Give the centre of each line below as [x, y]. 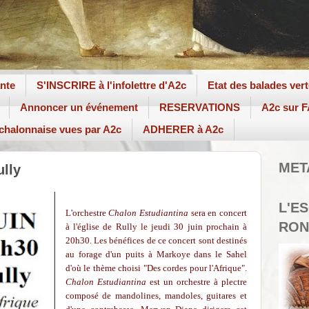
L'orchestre [87, 213]
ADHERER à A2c [183, 130]
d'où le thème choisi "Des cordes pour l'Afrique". [156, 268]
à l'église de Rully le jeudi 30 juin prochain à [156, 227]
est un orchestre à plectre [197, 282]
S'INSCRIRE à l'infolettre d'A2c [111, 86]
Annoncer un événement [79, 108]
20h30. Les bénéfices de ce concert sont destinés [156, 240]
